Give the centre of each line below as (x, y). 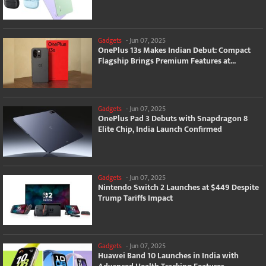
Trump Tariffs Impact (135, 198)
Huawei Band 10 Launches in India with (168, 256)
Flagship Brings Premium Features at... (167, 61)
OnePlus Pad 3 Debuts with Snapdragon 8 (173, 119)
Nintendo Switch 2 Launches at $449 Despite (178, 187)
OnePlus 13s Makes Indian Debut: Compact (174, 50)
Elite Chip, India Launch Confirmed (160, 129)
